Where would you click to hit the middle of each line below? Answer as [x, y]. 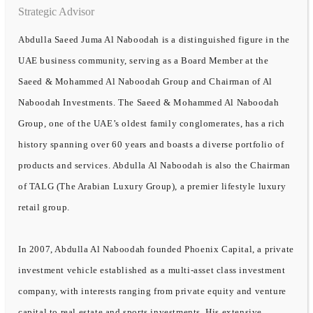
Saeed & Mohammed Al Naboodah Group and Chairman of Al [145, 81]
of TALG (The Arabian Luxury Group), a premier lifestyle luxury [152, 186]
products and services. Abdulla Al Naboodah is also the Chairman [154, 165]
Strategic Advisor [56, 11]
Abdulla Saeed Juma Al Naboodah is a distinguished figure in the [154, 39]
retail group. [44, 207]
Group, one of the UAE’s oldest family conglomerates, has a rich [152, 123]
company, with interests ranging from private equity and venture [152, 291]
